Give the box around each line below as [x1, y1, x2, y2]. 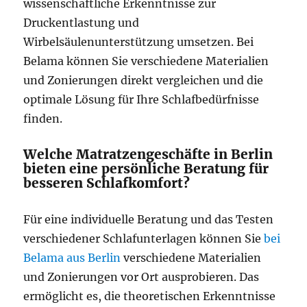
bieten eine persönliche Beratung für [23, 160, 269, 177]
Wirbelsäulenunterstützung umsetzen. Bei [23, 35, 254, 49]
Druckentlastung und [23, 16, 140, 29]
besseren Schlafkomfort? [23, 175, 191, 191]
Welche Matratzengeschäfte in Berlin [23, 146, 273, 162]
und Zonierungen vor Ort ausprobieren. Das [23, 270, 260, 284]
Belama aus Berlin [23, 251, 121, 265]
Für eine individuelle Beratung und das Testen [23, 212, 274, 226]
